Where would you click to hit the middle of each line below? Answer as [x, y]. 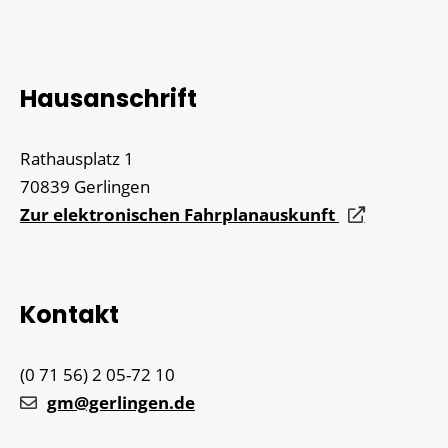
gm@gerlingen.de [121, 402]
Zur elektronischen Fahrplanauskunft [179, 214]
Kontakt [69, 314]
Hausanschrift [108, 98]
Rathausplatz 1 [77, 158]
